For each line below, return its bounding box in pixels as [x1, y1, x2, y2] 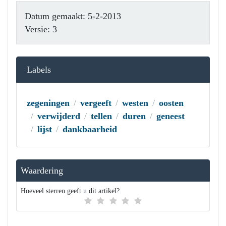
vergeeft [80, 98, 111, 108]
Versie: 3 [25, 24, 57, 34]
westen [122, 98, 148, 108]
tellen [91, 111, 112, 121]
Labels [27, 65, 51, 75]
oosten [159, 98, 184, 108]
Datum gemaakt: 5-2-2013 [25, 11, 121, 21]
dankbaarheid [63, 124, 117, 134]
